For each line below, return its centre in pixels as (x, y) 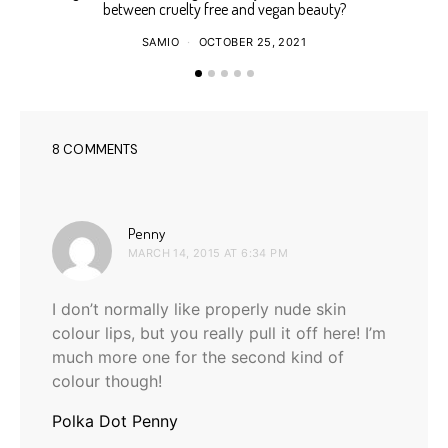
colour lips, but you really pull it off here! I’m (219, 332)
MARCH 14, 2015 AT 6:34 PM (208, 252)
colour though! (107, 380)
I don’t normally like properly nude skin (199, 308)
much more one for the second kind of (198, 356)
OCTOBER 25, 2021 (252, 41)
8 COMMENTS (95, 149)
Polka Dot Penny (115, 420)
